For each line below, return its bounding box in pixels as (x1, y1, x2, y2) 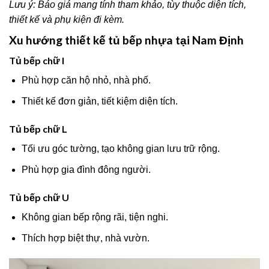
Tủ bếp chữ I (9, 55, 64, 67)
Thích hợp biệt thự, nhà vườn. (21, 232, 150, 243)
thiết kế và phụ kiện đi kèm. (9, 14, 124, 25)
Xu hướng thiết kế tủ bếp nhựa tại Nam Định (9, 32, 244, 47)
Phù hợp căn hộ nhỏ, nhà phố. (21, 75, 151, 86)
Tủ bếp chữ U (9, 191, 69, 203)
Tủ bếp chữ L (9, 122, 67, 134)
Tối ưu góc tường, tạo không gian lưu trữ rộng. (21, 143, 220, 154)
